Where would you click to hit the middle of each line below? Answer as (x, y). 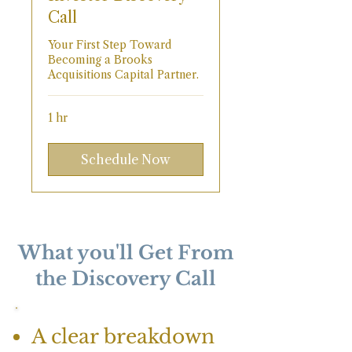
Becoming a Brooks (100, 60)
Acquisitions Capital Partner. (123, 75)
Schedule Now (126, 160)
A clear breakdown (123, 337)
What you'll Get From (126, 253)
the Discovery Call (126, 279)
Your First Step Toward (110, 45)
